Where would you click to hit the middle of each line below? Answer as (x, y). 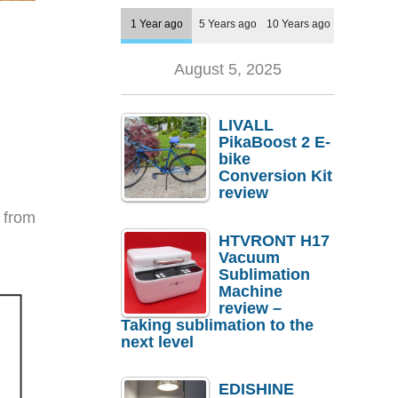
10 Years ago (298, 24)
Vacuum (249, 257)
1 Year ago (156, 24)
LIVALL (246, 126)
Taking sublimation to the (217, 325)
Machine (251, 291)
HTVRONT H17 (274, 240)
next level (157, 342)
